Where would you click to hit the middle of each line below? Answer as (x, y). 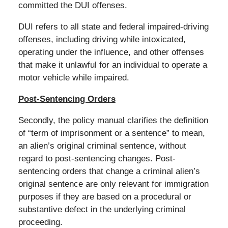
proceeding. (40, 222)
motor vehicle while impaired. (74, 77)
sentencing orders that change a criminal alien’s (109, 171)
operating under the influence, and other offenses (111, 52)
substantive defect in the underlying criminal (102, 209)
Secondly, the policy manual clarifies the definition (113, 120)
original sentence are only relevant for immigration (113, 184)
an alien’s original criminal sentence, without (102, 146)
